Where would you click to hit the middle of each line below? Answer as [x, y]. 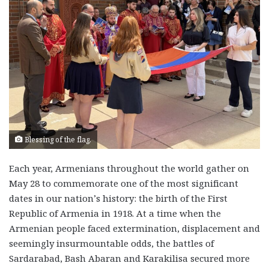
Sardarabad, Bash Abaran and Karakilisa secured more [129, 258]
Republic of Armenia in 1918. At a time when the [115, 213]
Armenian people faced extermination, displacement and [134, 228]
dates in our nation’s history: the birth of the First [118, 198]
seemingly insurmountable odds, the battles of [111, 243]
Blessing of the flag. [57, 139]
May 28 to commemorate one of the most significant [124, 183]
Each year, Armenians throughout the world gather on [129, 168]
